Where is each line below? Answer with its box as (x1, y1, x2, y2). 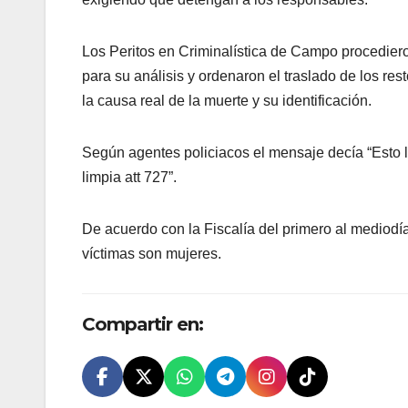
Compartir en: (82, 312, 203, 335)
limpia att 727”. (82, 168, 177, 185)
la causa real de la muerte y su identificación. (82, 92, 372, 108)
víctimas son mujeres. (82, 245, 221, 261)
